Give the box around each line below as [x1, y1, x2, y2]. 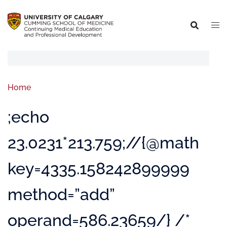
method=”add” [8, 185, 115, 204]
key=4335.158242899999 [8, 159, 190, 178]
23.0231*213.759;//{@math [8, 133, 199, 152]
